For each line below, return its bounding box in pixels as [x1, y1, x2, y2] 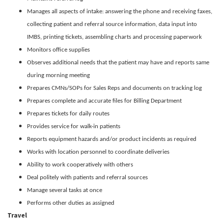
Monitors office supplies [27, 46, 90, 53]
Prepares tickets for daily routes [27, 110, 110, 117]
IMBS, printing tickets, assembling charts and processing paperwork [27, 33, 202, 40]
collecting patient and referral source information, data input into [27, 21, 197, 27]
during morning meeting [27, 72, 90, 79]
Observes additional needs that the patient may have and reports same [27, 59, 209, 66]
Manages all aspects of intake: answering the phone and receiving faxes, [27, 8, 212, 15]
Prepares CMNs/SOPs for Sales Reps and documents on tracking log [27, 84, 202, 91]
